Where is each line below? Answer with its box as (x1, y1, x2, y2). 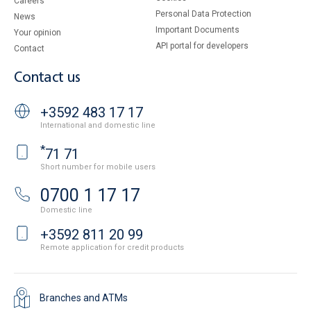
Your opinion (14, 28, 61, 37)
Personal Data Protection (155, 9, 251, 19)
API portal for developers (155, 41, 249, 51)
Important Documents (155, 25, 239, 35)
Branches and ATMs (40, 292, 128, 304)
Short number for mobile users (40, 162, 155, 172)
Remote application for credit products (40, 243, 186, 253)
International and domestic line (40, 120, 155, 130)
